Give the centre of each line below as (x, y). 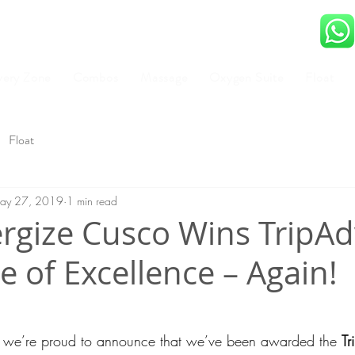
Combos (95, 77)
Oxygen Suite (246, 77)
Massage (164, 77)
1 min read (92, 200)
